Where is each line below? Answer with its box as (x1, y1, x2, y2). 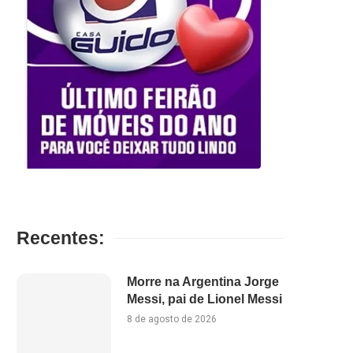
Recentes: (17, 227, 105, 248)
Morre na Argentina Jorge (127, 274, 279, 288)
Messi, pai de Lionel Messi (127, 292, 282, 306)
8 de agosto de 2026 (127, 313, 217, 325)
